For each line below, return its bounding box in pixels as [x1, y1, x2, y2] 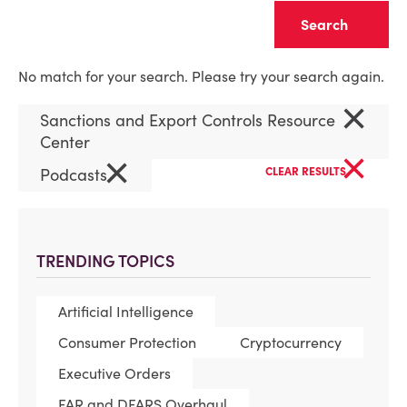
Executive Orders [58, 364, 171, 382]
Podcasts [40, 164, 112, 185]
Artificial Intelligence [58, 303, 194, 321]
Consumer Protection [58, 333, 196, 352]
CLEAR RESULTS [265, 164, 349, 178]
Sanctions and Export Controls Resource [40, 110, 335, 131]
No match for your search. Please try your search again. [18, 67, 384, 85]
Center [40, 132, 94, 153]
